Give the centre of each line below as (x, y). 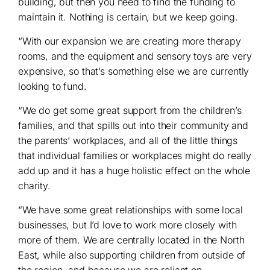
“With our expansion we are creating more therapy (130, 41)
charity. (34, 186)
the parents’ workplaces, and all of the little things (128, 141)
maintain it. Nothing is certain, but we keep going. (128, 17)
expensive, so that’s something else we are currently (134, 71)
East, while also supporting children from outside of (132, 255)
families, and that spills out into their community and (133, 126)
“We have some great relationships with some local (130, 210)
